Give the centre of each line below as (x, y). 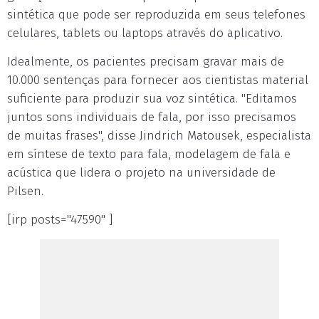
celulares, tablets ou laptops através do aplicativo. (145, 33)
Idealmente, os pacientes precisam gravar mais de (146, 62)
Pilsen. (25, 191)
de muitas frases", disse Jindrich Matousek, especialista (159, 136)
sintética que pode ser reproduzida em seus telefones (156, 15)
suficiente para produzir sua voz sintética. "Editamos (152, 99)
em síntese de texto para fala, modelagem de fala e (149, 154)
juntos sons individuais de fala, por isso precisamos (152, 117)
